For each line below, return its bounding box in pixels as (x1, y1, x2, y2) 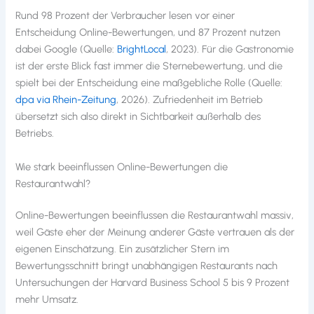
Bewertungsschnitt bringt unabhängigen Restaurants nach (15, 259, 278, 273)
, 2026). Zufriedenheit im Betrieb (116, 93, 264, 107)
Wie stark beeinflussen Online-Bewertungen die (15, 160, 228, 173)
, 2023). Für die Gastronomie (166, 43, 294, 56)
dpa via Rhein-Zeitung (15, 93, 117, 107)
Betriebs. (15, 127, 55, 140)
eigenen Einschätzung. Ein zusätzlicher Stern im (15, 243, 230, 256)
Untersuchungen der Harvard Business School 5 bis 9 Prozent (15, 276, 290, 289)
